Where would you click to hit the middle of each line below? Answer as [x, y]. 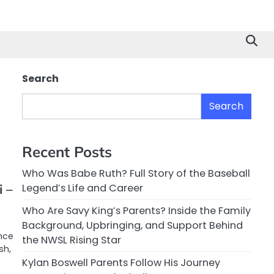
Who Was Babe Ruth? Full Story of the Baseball [136, 174]
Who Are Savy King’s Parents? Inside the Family [136, 211]
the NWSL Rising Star [72, 240]
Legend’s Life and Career [83, 188]
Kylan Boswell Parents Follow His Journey [121, 263]
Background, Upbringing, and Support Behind [132, 226]
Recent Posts [67, 152]
